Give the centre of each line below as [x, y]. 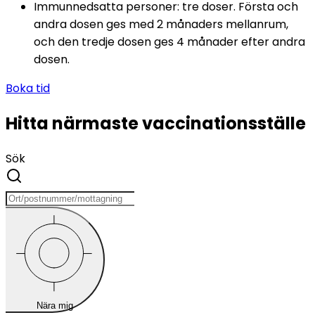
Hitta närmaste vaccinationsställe [156, 123]
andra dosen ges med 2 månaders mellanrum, [161, 24]
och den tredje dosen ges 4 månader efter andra [169, 41]
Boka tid [28, 88]
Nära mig [54, 305]
